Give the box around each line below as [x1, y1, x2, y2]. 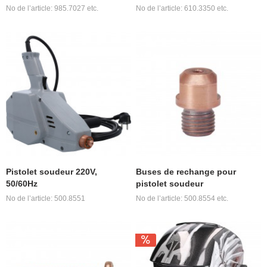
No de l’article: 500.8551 [6, 194, 86, 203]
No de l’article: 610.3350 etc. [136, 4, 229, 13]
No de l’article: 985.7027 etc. [6, 4, 99, 13]
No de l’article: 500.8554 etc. [136, 194, 229, 203]
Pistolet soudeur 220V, [6, 167, 98, 177]
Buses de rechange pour [136, 167, 237, 177]
